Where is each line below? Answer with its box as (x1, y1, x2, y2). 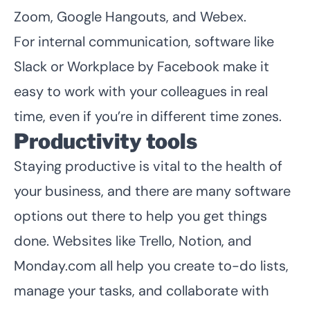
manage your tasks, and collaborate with (14, 281, 269, 300)
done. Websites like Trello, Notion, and (14, 231, 252, 250)
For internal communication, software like (14, 32, 274, 51)
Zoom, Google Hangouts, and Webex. (14, 7, 246, 26)
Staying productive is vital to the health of (14, 156, 282, 175)
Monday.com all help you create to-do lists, (14, 256, 289, 275)
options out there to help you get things (14, 206, 267, 225)
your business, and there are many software (14, 181, 291, 200)
